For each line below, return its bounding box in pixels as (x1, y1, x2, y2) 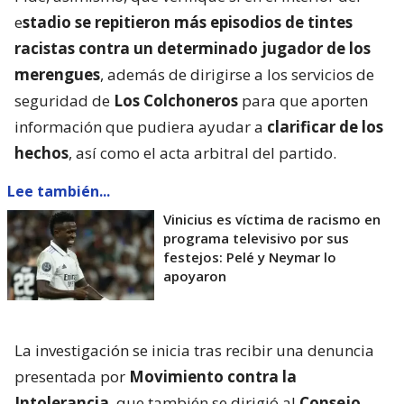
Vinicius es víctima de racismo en (163, 209, 381, 228)
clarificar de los (267, 115, 383, 137)
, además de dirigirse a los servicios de (100, 63, 374, 85)
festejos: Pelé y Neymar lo (163, 247, 336, 266)
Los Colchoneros (114, 89, 238, 111)
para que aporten (238, 89, 368, 111)
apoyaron (163, 266, 226, 285)
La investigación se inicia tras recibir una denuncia (14, 339, 374, 361)
